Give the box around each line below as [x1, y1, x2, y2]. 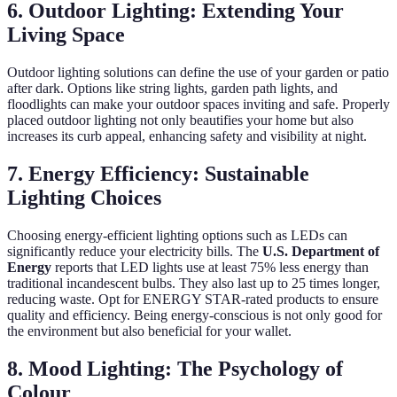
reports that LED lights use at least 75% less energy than [51, 260, 369, 276]
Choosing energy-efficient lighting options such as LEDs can [7, 228, 347, 244]
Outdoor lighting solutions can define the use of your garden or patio [7, 65, 389, 81]
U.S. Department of [262, 244, 379, 260]
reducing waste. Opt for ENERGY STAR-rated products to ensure [7, 292, 378, 307]
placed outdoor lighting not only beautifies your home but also [7, 113, 354, 128]
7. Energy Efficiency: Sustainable [7, 162, 309, 186]
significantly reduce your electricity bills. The [7, 244, 262, 260]
